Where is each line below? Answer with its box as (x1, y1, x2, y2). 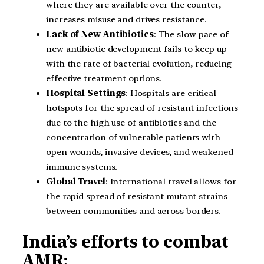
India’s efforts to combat (22, 232, 229, 252)
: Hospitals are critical (126, 87, 216, 98)
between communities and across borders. (46, 205, 221, 216)
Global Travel (46, 176, 105, 187)
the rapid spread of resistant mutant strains (46, 190, 227, 202)
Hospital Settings (46, 87, 126, 98)
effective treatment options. (46, 72, 162, 84)
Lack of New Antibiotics (46, 28, 154, 39)
